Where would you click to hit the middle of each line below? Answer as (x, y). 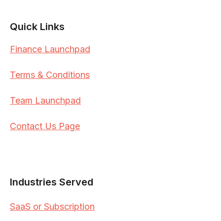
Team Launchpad (45, 100)
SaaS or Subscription (52, 206)
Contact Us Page (45, 126)
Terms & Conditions (50, 75)
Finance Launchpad (50, 49)
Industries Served (52, 182)
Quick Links (37, 27)
